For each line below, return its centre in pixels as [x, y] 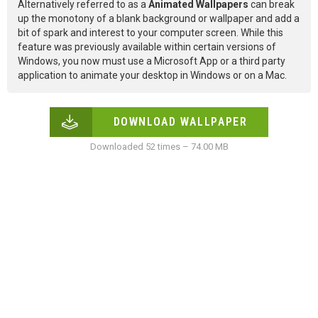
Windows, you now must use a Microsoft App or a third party [152, 61]
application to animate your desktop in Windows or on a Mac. [152, 76]
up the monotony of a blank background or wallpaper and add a [159, 19]
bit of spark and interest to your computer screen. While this [150, 33]
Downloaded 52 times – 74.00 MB [159, 147]
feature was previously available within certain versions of [147, 47]
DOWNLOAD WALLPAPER [180, 122]
